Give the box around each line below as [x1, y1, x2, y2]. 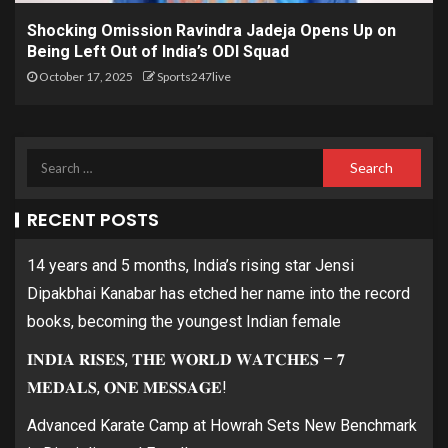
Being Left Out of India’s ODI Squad [27, 41, 289, 61]
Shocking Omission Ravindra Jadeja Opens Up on [27, 20, 396, 40]
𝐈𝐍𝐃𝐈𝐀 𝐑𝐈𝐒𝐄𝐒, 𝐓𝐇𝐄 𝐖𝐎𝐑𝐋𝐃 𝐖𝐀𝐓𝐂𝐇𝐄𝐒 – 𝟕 [27, 349, 345, 369]
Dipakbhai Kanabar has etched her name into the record [27, 283, 410, 303]
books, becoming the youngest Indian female [27, 311, 341, 331]
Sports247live [157, 68, 231, 84]
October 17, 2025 [37, 68, 133, 84]
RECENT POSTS [27, 206, 159, 232]
